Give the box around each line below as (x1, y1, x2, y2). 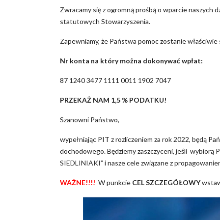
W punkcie (95, 178, 132, 187)
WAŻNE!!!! (60, 178, 95, 187)
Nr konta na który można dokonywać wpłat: (60, 56, 203, 65)
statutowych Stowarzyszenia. (60, 17, 150, 26)
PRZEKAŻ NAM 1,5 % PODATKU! (60, 96, 166, 105)
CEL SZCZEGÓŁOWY (132, 178, 200, 187)
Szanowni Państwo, (60, 115, 119, 124)
